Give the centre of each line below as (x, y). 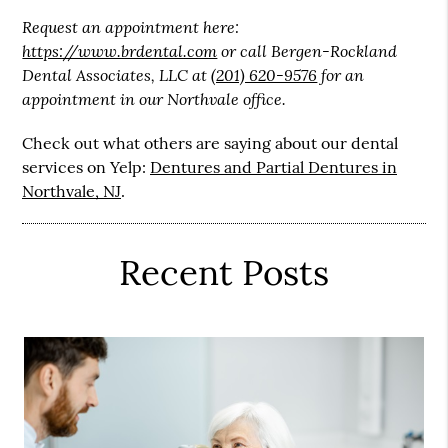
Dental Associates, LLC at (117, 74)
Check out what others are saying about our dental (210, 143)
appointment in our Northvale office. (154, 98)
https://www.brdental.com (120, 50)
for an (341, 74)
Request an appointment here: (131, 26)
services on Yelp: (86, 167)
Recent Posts (224, 272)
